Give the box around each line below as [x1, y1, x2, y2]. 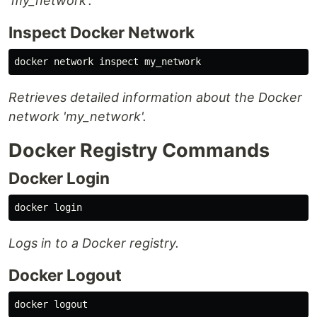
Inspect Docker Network [8, 23, 195, 42]
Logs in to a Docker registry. [8, 236, 179, 251]
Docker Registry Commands [8, 139, 270, 163]
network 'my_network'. [8, 109, 146, 125]
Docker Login [8, 168, 110, 188]
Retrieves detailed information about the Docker [8, 90, 302, 105]
